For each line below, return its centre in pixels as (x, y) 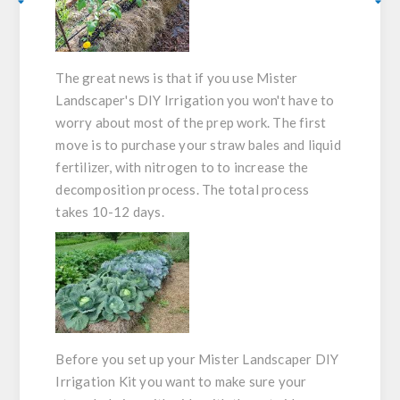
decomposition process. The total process (183, 190)
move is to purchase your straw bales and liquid (198, 145)
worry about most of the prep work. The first (191, 123)
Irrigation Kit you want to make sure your (181, 382)
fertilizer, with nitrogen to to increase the (182, 167)
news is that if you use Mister (207, 78)
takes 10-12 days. (112, 212)
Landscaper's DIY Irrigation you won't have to (195, 100)
